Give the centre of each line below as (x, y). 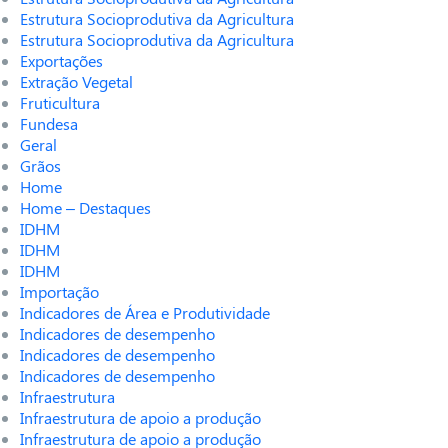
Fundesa (49, 124)
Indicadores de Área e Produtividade (145, 313)
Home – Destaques (85, 208)
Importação (59, 292)
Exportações (61, 61)
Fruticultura (60, 103)
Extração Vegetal (76, 82)
